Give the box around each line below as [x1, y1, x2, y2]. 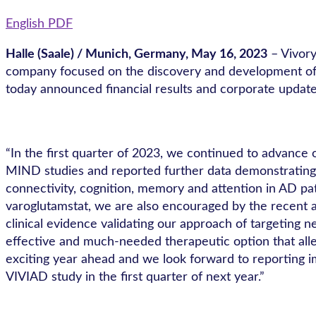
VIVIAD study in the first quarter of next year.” [6, 271, 265, 284]
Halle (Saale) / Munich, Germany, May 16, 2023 [6, 48, 267, 61]
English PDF [6, 18, 73, 31]
